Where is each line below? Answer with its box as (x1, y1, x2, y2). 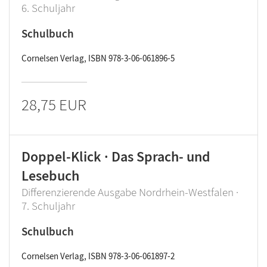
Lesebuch (21, 166, 79, 185)
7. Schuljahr (21, 198, 75, 213)
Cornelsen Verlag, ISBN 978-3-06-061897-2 (21, 250, 175, 262)
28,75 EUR (21, 94, 86, 114)
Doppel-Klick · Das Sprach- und (21, 147, 210, 166)
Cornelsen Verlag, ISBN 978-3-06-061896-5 (21, 52, 175, 64)
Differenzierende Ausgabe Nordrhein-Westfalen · (21, 185, 238, 199)
